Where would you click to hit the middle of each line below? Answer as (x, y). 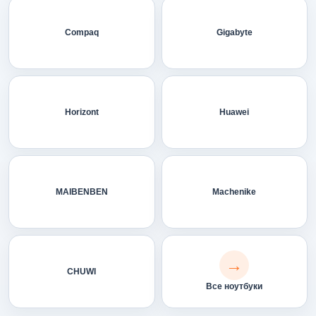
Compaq (81, 32)
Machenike (235, 192)
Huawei (235, 112)
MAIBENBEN (81, 192)
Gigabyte (234, 32)
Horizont (81, 112)
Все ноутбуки (235, 286)
